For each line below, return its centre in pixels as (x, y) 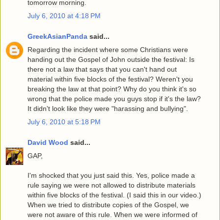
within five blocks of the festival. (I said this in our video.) (114, 195)
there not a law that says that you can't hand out (102, 69)
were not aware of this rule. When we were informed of (112, 214)
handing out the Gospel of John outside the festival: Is (111, 59)
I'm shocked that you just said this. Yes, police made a (111, 175)
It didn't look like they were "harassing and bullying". (108, 108)
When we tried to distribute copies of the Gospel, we (108, 205)
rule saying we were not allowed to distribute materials (111, 185)
